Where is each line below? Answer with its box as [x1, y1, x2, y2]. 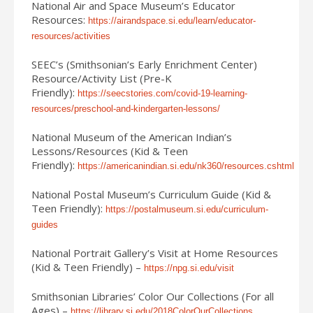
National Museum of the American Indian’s [31, 129, 232, 144]
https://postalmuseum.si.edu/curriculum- [105, 203, 268, 214]
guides [31, 219, 58, 230]
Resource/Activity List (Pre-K [31, 71, 172, 85]
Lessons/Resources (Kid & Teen [31, 143, 188, 158]
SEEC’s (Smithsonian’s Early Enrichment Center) [31, 57, 257, 71]
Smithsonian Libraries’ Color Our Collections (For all [31, 289, 274, 303]
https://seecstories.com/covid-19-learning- [78, 87, 247, 99]
